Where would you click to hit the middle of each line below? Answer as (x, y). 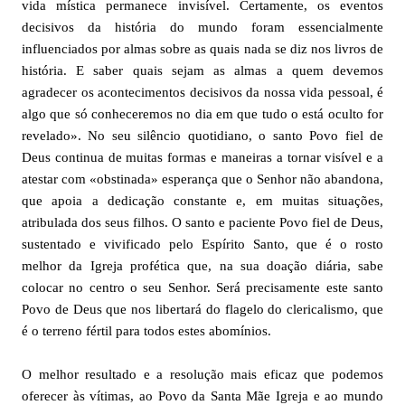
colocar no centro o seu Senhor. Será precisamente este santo (202, 287)
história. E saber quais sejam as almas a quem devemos (202, 71)
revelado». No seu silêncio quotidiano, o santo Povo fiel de (202, 136)
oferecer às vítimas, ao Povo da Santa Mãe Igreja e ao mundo (202, 396)
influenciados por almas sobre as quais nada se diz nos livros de (202, 49)
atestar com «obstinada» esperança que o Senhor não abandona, (202, 179)
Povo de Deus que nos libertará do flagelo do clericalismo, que (202, 309)
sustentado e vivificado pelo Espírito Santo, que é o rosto (202, 244)
